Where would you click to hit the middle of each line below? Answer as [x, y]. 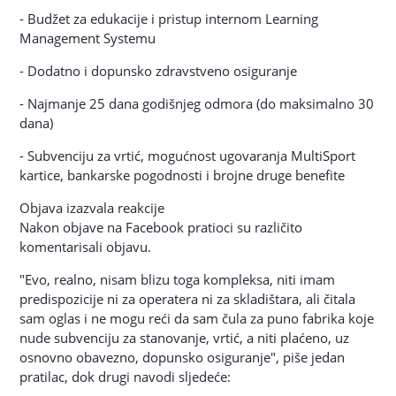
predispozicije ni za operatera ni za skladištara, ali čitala [188, 299]
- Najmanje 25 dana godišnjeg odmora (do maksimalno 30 [197, 103]
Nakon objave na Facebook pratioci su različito [161, 227]
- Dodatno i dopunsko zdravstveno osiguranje [159, 71]
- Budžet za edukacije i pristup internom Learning [169, 19]
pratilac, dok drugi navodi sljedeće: [126, 377]
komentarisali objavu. [86, 247]
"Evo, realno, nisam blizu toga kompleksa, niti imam [178, 279]
